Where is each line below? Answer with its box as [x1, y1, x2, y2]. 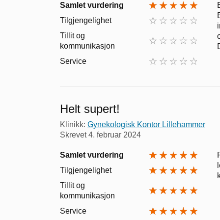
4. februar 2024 [88, 130, 141, 139]
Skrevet [60, 130, 88, 139]
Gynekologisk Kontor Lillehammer [87, 120, 205, 129]
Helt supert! [60, 102, 120, 115]
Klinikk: [60, 120, 87, 129]
